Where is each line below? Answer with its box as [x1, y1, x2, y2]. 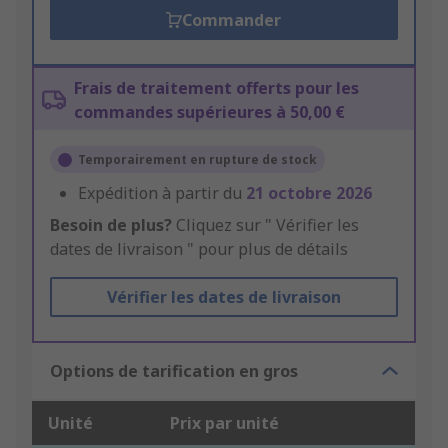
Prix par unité [170, 412, 279, 435]
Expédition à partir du [78, 182, 246, 205]
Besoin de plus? [50, 214, 172, 237]
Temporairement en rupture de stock [78, 151, 317, 169]
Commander [182, 9, 282, 32]
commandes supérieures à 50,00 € [74, 101, 345, 124]
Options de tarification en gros [50, 360, 298, 383]
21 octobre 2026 [246, 182, 372, 205]
